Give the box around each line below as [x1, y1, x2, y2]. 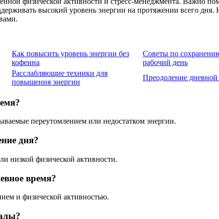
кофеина [12, 58, 40, 66]
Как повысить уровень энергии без [12, 49, 129, 58]
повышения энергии [12, 78, 80, 86]
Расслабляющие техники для [12, 69, 108, 77]
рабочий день [143, 58, 188, 66]
